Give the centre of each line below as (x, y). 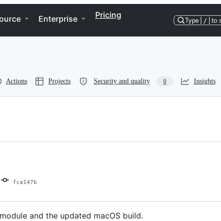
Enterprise (58, 19)
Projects (59, 81)
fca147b (25, 182)
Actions (17, 81)
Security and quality (122, 81)
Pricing (108, 15)
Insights (204, 81)
